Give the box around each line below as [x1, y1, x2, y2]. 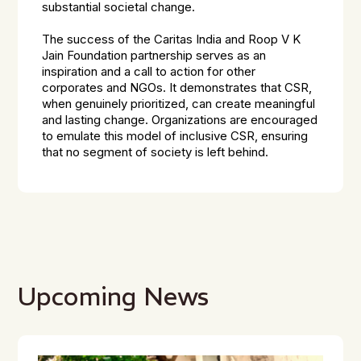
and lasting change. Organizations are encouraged [42, 113, 318, 127]
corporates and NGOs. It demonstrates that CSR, [42, 81, 313, 95]
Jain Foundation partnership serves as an [42, 48, 267, 63]
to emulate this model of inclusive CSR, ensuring [42, 129, 309, 143]
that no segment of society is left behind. [42, 145, 269, 160]
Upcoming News [18, 280, 210, 312]
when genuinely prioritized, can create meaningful [42, 97, 316, 111]
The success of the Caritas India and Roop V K [42, 32, 301, 47]
